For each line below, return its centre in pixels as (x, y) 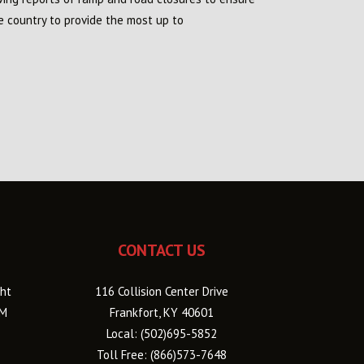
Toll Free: (123, 355)
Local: (123, 334)
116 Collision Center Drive (161, 291)
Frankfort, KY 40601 (161, 312)
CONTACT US (161, 250)
